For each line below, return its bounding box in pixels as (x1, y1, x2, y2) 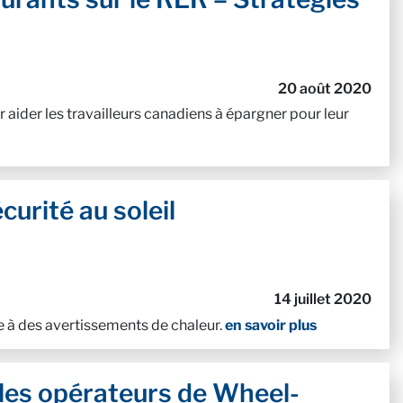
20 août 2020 (277, 79, 372, 97)
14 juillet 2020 (273, 291, 372, 309)
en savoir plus (225, 316, 317, 334)
